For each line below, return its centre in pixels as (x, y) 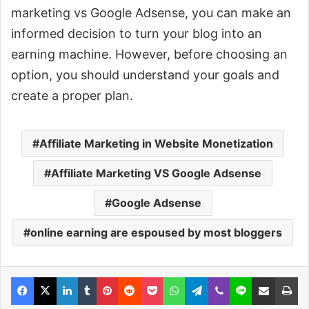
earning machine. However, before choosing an (149, 54)
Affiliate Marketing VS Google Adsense (156, 173)
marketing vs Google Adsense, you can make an (151, 13)
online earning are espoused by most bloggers (156, 233)
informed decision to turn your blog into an (137, 34)
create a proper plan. (72, 96)
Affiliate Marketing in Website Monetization (156, 144)
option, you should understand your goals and (145, 75)
